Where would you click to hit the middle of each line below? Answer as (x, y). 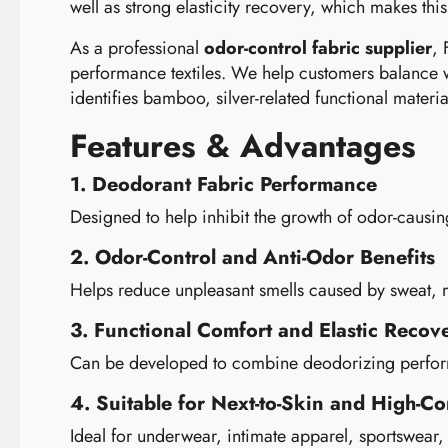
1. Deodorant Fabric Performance (223, 184)
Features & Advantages (243, 145)
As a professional (137, 47)
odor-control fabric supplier (318, 47)
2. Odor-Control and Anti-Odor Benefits (252, 257)
